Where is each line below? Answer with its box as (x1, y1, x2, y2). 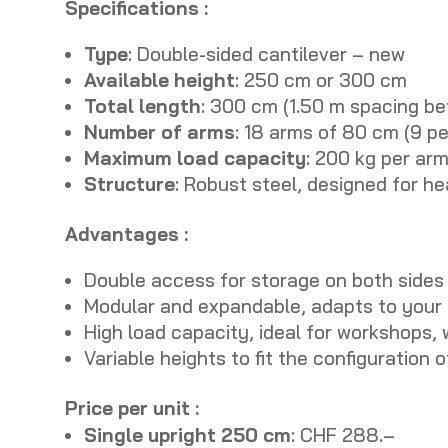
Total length (83, 94, 201, 119)
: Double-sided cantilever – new (127, 42, 405, 67)
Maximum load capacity (83, 146, 306, 171)
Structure (83, 172, 175, 197)
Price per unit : (64, 396, 199, 421)
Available (83, 68, 169, 93)
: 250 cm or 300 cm (234, 68, 407, 93)
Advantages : (64, 222, 188, 247)
